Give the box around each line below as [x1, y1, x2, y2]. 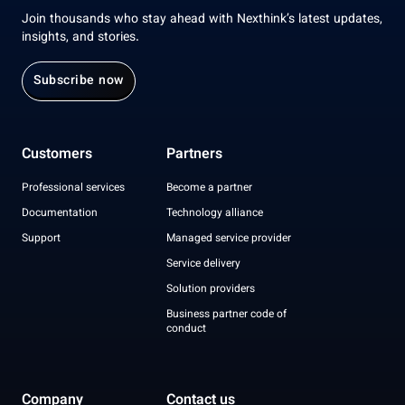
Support [22, 231, 61, 248]
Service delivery [166, 256, 240, 273]
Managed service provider [166, 231, 291, 248]
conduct [166, 321, 206, 338]
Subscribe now [33, 71, 124, 92]
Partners [166, 144, 222, 167]
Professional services [22, 180, 125, 197]
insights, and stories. [22, 28, 139, 49]
